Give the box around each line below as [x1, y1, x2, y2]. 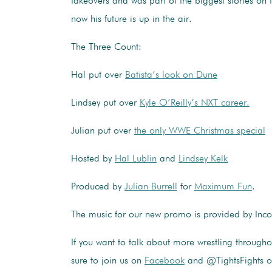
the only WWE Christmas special [134, 126, 265, 136]
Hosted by [71, 154, 115, 164]
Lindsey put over [71, 98, 140, 108]
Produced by [71, 182, 124, 192]
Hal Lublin [115, 154, 157, 164]
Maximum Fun [194, 182, 252, 192]
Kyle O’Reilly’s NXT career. [140, 98, 250, 108]
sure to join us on [71, 256, 144, 266]
